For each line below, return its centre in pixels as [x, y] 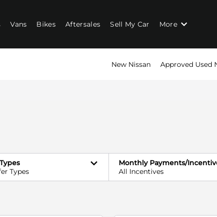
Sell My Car [130, 24]
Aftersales [83, 24]
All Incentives [141, 171]
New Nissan [131, 64]
